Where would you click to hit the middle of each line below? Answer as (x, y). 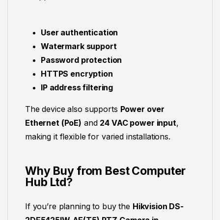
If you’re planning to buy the (79, 206)
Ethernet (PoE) (54, 123)
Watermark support (79, 46)
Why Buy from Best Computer (106, 171)
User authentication (80, 32)
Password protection (82, 60)
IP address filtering (77, 87)
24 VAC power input (138, 123)
